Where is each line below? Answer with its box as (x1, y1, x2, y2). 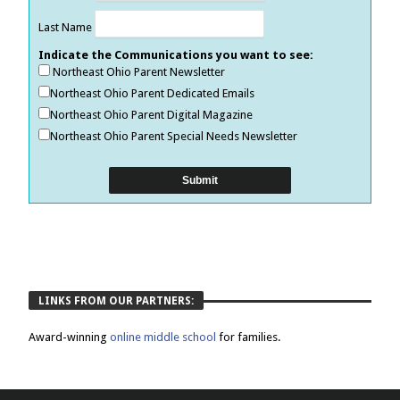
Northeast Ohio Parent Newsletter (50, 65, 226, 79)
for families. (219, 330, 281, 344)
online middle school (110, 330, 220, 344)
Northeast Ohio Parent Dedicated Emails (50, 87, 255, 100)
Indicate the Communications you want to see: (38, 48, 314, 62)
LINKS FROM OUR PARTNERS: (38, 295, 195, 307)
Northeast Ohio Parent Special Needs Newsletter (50, 129, 298, 143)
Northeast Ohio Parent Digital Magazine (50, 108, 254, 121)
